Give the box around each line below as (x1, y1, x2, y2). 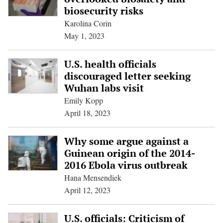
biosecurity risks (64, 4, 143, 17)
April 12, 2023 (64, 185, 111, 195)
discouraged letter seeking (64, 69, 191, 83)
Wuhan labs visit (64, 81, 144, 95)
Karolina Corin (64, 18, 111, 28)
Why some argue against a (64, 134, 189, 148)
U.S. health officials (64, 57, 156, 71)
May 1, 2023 (64, 30, 105, 41)
